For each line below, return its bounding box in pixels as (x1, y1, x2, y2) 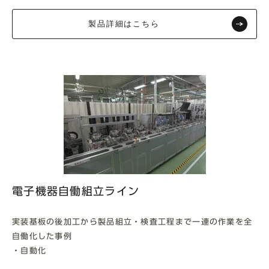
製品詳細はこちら (88, 17, 160, 29)
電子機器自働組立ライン (12, 186, 140, 197)
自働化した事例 (12, 232, 73, 240)
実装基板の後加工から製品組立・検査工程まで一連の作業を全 (12, 217, 253, 226)
